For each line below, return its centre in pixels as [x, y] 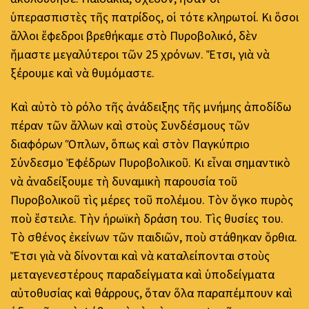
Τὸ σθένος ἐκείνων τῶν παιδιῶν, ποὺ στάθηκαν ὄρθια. [154, 237]
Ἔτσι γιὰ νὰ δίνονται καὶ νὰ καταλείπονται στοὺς [140, 256]
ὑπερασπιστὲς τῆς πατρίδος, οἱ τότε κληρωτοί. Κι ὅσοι [154, 17]
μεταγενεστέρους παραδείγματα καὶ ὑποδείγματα [142, 275]
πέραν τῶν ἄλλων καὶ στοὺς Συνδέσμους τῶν [130, 126]
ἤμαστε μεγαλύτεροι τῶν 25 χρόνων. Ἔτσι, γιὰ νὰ [140, 54]
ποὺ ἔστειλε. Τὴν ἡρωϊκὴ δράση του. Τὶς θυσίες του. [147, 219]
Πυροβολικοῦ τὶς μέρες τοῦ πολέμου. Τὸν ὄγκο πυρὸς [152, 200]
